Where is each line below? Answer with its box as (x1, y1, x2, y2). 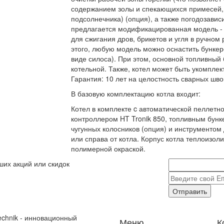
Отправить (172, 186, 207, 196)
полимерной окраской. (70, 143, 145, 154)
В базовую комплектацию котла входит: (70, 88, 200, 99)
